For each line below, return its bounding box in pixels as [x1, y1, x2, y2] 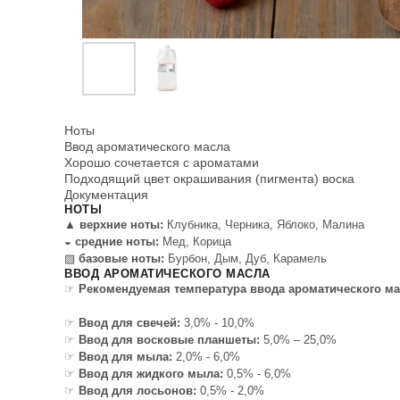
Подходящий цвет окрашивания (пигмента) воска [64, 171, 354, 186]
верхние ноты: [79, 218, 163, 231]
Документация [64, 187, 148, 202]
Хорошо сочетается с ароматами [64, 155, 259, 170]
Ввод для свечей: [79, 316, 180, 329]
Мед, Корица [159, 235, 231, 248]
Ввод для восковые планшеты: [79, 333, 263, 346]
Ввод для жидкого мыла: [79, 367, 223, 380]
